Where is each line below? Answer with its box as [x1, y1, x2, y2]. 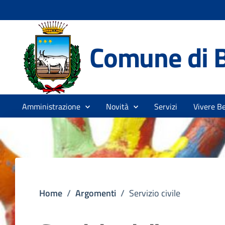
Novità [106, 100, 129, 113]
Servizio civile [129, 186, 180, 200]
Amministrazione [22, 100, 80, 113]
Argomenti [75, 186, 116, 200]
